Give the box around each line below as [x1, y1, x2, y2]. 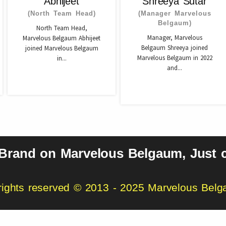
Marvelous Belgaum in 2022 [137, 53, 212, 62]
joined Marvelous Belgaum [25, 44, 98, 52]
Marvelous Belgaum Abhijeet [23, 34, 100, 42]
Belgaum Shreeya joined [141, 43, 208, 52]
